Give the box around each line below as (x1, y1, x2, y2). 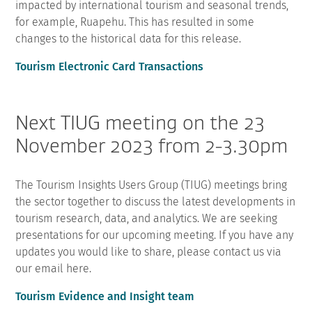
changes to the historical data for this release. (15, 31, 242, 45)
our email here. (15, 261, 92, 275)
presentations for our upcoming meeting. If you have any (15, 228, 294, 242)
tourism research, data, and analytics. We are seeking (15, 211, 278, 225)
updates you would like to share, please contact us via (15, 244, 282, 258)
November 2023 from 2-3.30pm (15, 133, 288, 157)
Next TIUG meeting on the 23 (15, 110, 265, 134)
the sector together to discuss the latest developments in (15, 194, 296, 208)
